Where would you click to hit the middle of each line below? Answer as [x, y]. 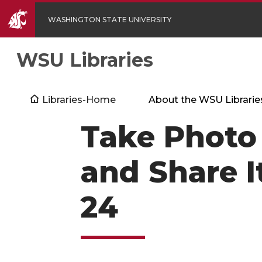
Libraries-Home [79, 100]
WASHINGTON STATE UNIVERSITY [110, 20]
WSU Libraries [85, 60]
